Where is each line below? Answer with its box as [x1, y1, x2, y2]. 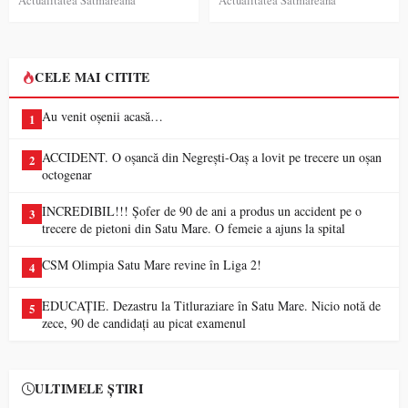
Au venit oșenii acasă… [42, 107, 163, 125]
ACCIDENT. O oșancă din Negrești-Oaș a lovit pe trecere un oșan [42, 148, 382, 166]
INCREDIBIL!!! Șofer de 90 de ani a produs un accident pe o [42, 201, 362, 219]
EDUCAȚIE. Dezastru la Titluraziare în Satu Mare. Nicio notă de [42, 296, 381, 314]
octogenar [42, 165, 92, 183]
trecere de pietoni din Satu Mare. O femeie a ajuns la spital [42, 219, 345, 237]
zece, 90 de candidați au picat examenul [42, 313, 246, 331]
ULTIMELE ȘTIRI [35, 378, 144, 398]
